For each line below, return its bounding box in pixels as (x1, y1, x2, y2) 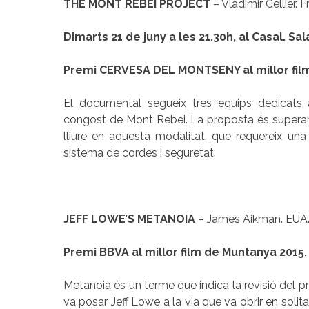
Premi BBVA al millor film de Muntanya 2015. (63, 245, 307, 259)
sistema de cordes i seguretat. (63, 146, 216, 159)
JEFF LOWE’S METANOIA (63, 212, 198, 226)
